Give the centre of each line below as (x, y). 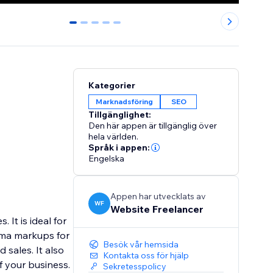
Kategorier (112, 86)
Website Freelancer (157, 209)
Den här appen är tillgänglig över (153, 126)
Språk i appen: (119, 148)
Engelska (107, 159)
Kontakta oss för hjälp (146, 256)
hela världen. (114, 137)
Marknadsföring (125, 102)
